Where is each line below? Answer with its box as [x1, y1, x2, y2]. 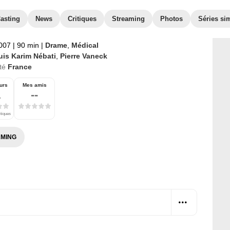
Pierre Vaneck [60, 52, 107, 60]
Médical [71, 41, 99, 49]
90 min [15, 41, 41, 49]
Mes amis [22, 82, 47, 88]
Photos [160, 15, 183, 23]
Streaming [112, 15, 145, 23]
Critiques [68, 15, 97, 23]
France [8, 63, 32, 71]
